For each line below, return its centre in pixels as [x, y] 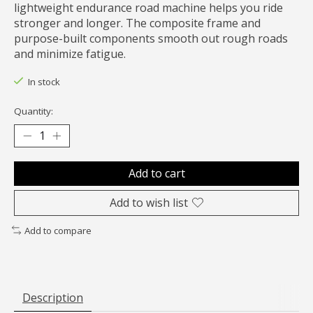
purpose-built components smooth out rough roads [151, 39]
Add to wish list [149, 202]
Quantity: [34, 111]
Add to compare [58, 230]
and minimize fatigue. [70, 54]
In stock [44, 82]
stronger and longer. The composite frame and [137, 23]
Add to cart [156, 173]
